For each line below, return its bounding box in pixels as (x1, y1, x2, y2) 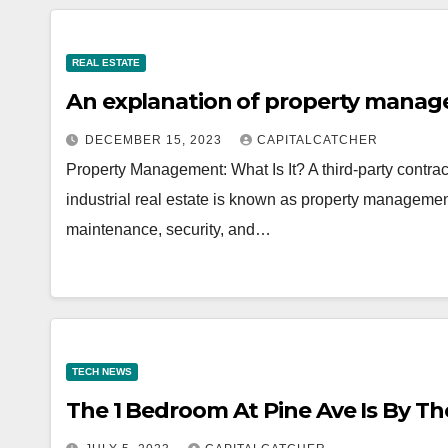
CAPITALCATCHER (257, 133, 378, 147)
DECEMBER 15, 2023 (85, 133, 226, 147)
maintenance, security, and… (66, 221, 271, 238)
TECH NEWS (72, 366, 132, 377)
